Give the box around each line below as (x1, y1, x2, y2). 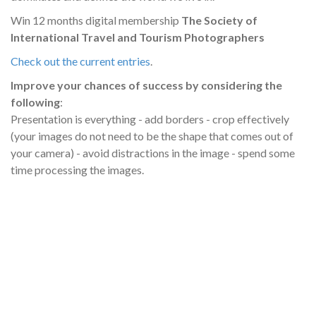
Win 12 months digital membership (11, 13, 181, 27)
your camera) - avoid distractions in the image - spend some (11, 145, 295, 159)
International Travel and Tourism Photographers (11, 30, 265, 44)
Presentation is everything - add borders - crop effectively (11, 111, 289, 126)
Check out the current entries (11, 54, 150, 68)
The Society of (181, 13, 257, 27)
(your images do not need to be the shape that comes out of (11, 128, 293, 142)
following (11, 95, 60, 109)
